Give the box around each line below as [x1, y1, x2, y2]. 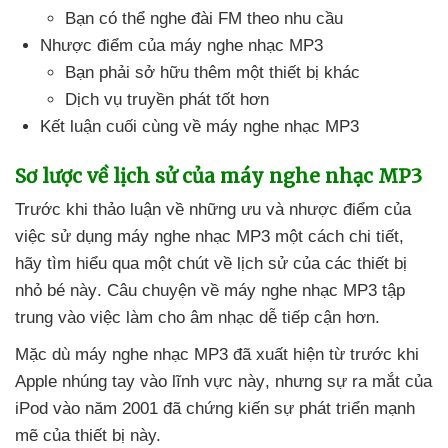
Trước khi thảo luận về [15, 200, 189, 219]
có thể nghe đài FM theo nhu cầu [99, 9, 343, 28]
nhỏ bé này [15, 281, 97, 300]
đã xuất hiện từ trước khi [233, 345, 419, 364]
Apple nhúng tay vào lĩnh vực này [15, 372, 265, 391]
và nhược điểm [266, 200, 384, 219]
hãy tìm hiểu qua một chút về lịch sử [15, 254, 293, 273]
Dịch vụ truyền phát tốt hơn [65, 90, 269, 109]
